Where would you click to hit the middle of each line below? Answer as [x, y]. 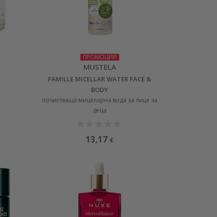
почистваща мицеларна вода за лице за [100, 100]
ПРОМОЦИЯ [100, 57]
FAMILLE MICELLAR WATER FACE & [100, 79]
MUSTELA [100, 67]
